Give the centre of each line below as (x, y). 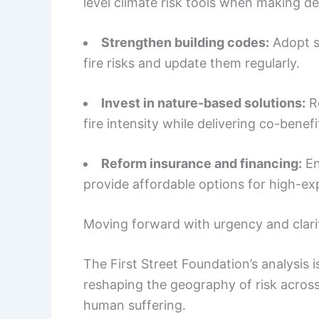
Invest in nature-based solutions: (203, 103)
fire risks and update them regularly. (192, 63)
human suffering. (135, 305)
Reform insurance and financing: (202, 164)
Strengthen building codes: (185, 43)
